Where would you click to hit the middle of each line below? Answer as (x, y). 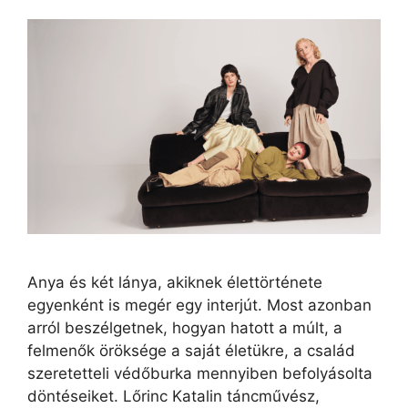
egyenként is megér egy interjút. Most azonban (199, 306)
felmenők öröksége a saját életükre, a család (191, 351)
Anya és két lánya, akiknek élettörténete (175, 283)
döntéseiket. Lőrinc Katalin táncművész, (173, 397)
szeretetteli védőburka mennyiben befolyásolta (200, 374)
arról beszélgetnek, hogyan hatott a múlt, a (185, 328)
